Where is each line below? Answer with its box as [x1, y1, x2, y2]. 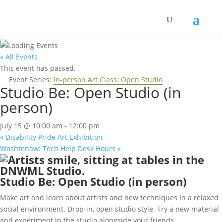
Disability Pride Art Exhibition [3, 132, 103, 142]
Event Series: [9, 75, 54, 84]
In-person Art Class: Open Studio [54, 75, 163, 84]
